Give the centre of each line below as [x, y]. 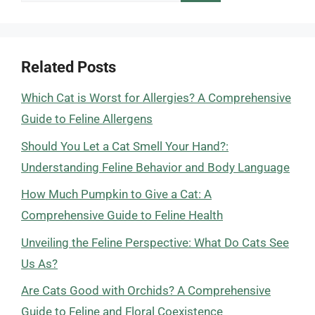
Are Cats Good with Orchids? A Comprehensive [146, 290]
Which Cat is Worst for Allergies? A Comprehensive [156, 98]
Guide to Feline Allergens [87, 119]
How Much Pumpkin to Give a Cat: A [116, 194]
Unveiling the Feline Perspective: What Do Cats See [155, 242]
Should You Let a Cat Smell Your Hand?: [125, 146]
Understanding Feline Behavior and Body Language [155, 167]
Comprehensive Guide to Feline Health [122, 215]
